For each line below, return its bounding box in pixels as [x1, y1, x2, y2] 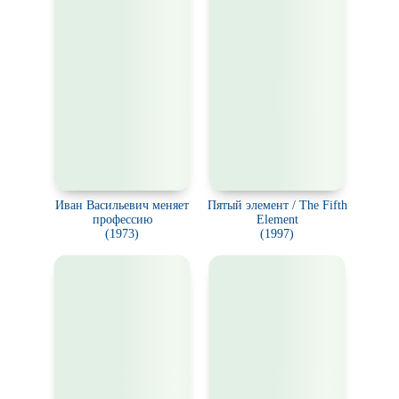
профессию [92, 213, 152, 226]
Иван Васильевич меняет [55, 199, 189, 212]
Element [256, 213, 298, 226]
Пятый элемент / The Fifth [207, 199, 347, 212]
